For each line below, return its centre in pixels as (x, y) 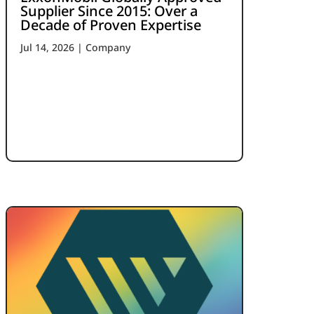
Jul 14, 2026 (48, 47)
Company (108, 47)
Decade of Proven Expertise (111, 25)
